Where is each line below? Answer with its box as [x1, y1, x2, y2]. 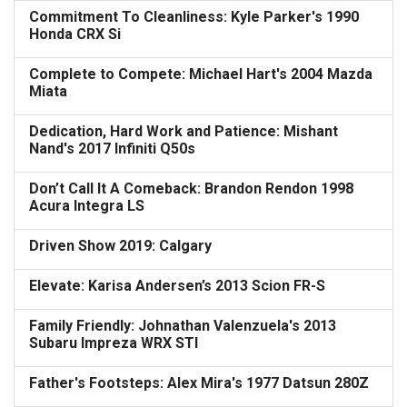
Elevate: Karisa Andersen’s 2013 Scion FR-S [29, 277, 325, 294]
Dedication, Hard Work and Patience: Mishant [29, 123, 338, 140]
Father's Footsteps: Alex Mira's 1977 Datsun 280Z [29, 374, 369, 392]
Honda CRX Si [29, 25, 121, 43]
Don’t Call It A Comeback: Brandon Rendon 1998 [29, 180, 353, 197]
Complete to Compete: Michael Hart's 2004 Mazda [29, 65, 372, 83]
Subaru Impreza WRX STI [29, 334, 198, 352]
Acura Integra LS [29, 197, 144, 214]
